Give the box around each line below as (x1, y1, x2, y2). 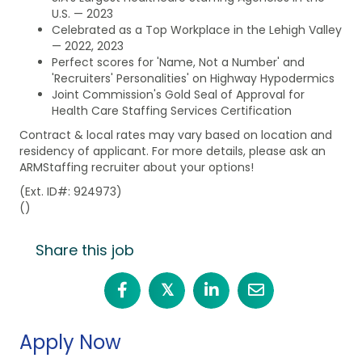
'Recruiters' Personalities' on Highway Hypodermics (52, 69, 335, 86)
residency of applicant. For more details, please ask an (19, 142, 326, 159)
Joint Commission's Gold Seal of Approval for (52, 86, 305, 103)
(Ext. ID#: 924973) (19, 183, 122, 200)
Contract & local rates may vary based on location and (19, 126, 332, 143)
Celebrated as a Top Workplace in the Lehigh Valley (52, 21, 342, 38)
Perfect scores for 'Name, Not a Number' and (52, 53, 305, 70)
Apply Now (19, 328, 121, 356)
